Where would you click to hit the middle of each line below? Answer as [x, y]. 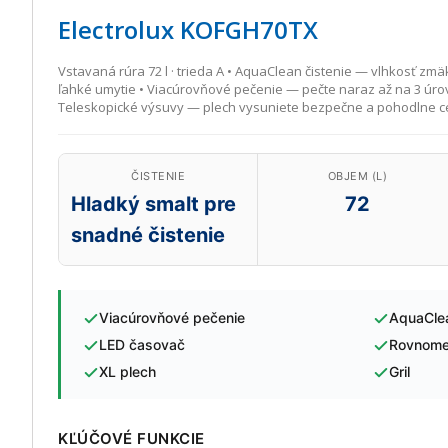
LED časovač [142, 344]
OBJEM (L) [357, 176]
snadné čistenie [148, 235]
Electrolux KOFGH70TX [188, 29]
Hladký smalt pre [153, 204]
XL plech [127, 371]
